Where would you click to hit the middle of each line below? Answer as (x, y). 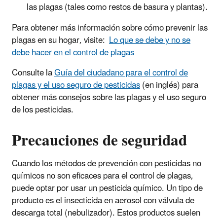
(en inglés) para (169, 85)
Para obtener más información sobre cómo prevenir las (110, 28)
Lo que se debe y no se (150, 40)
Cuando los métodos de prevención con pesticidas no (107, 164)
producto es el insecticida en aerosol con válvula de (103, 201)
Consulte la (33, 73)
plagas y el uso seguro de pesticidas (76, 85)
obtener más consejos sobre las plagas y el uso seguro (109, 97)
